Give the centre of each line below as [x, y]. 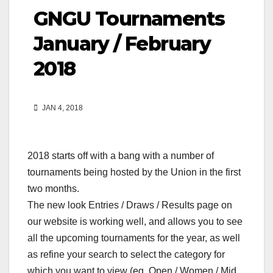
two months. [53, 189]
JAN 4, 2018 [62, 108]
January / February [122, 44]
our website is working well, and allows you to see [135, 222]
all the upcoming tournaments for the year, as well [134, 238]
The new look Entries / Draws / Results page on [130, 205]
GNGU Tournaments [129, 19]
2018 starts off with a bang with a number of [121, 156]
